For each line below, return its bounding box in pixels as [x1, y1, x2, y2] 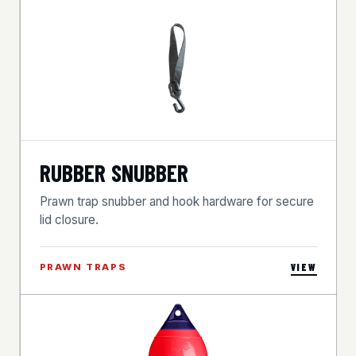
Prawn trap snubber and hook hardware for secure [39, 194, 314, 210]
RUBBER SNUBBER [39, 158, 189, 188]
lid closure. [39, 212, 99, 228]
